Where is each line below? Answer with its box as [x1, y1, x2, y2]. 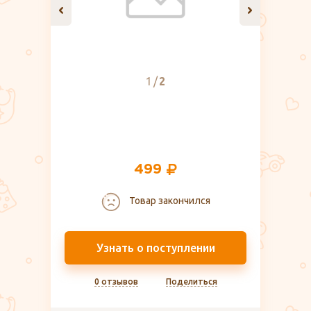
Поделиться [165, 276, 217, 286]
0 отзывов [94, 276, 138, 286]
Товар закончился [126, 195, 210, 206]
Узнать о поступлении [96, 241, 215, 254]
